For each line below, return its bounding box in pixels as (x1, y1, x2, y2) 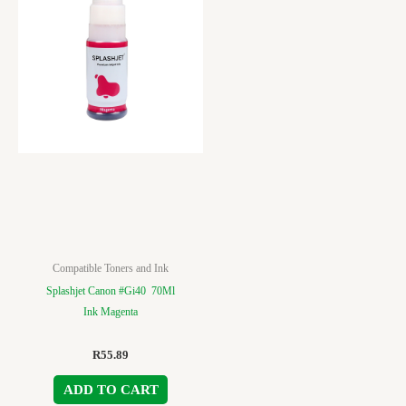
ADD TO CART (63, 382, 159, 398)
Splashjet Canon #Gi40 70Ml (46, 284, 175, 297)
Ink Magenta (83, 304, 138, 318)
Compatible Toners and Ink (53, 261, 169, 275)
